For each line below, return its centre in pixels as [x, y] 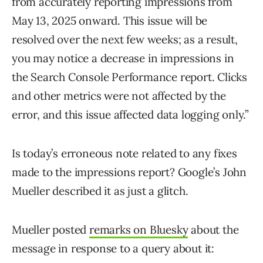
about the [213, 230]
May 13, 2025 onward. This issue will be [110, 21]
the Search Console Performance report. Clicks [129, 77]
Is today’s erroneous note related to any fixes [124, 154]
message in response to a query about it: [113, 249]
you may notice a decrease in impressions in [123, 58]
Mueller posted [51, 230]
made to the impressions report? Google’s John [129, 172]
